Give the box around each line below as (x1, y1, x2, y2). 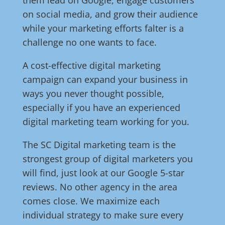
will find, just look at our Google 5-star (22, 167, 184, 179)
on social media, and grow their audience (22, 8, 198, 21)
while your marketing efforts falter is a (22, 22, 184, 35)
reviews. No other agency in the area (22, 181, 177, 193)
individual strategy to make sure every (22, 209, 183, 221)
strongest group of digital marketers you (22, 153, 193, 165)
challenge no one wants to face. (22, 36, 157, 49)
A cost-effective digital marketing (22, 59, 161, 72)
